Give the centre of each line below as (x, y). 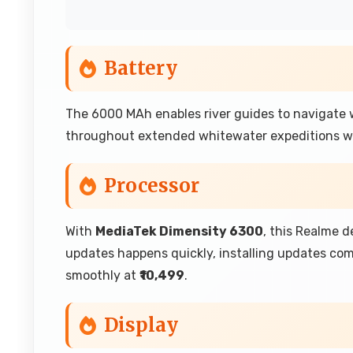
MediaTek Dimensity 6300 (179, 231)
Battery (141, 68)
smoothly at (102, 275)
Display (141, 325)
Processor (152, 186)
